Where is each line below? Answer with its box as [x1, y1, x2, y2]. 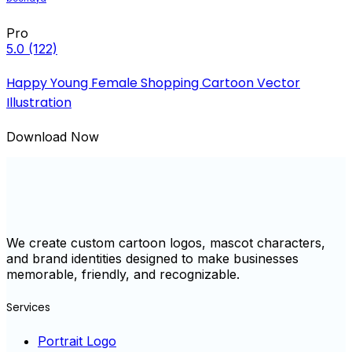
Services [6, 299, 50, 315]
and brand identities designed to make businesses [6, 251, 299, 267]
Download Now [6, 129, 99, 145]
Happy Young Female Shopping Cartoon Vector [6, 74, 300, 93]
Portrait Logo [38, 332, 116, 349]
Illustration [6, 93, 71, 112]
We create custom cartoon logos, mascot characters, [6, 235, 325, 251]
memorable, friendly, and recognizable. [6, 266, 240, 283]
